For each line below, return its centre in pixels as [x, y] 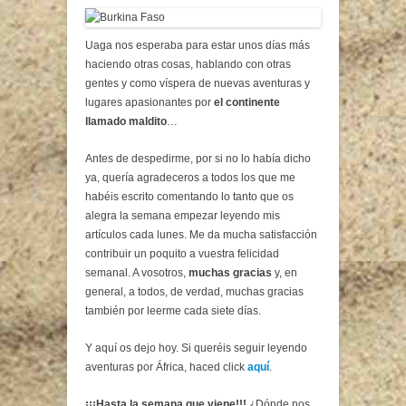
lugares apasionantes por [150, 102]
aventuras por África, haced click [166, 367]
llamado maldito [126, 121]
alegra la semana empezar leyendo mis [183, 215]
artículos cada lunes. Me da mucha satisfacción [201, 234]
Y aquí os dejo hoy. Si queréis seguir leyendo [196, 348]
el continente [247, 102]
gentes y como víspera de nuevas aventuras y [198, 83]
